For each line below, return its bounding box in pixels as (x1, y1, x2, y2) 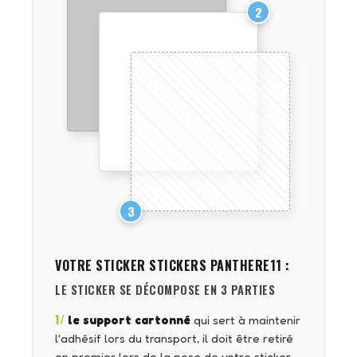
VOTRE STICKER (55, 256, 149, 275)
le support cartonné (68, 313, 190, 328)
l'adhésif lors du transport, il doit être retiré (55, 331, 293, 346)
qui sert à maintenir (190, 313, 300, 328)
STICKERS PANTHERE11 (149, 256, 282, 275)
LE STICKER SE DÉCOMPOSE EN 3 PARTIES (55, 280, 275, 298)
